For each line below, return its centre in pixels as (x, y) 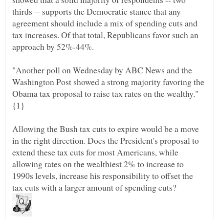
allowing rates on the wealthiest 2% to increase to (98, 164)
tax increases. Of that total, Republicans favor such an (105, 35)
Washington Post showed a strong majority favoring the (108, 82)
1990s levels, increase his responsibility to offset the (103, 176)
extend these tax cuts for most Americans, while (95, 152)
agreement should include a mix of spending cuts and (105, 23)
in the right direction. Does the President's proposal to (106, 141)
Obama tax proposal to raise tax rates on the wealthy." (105, 94)
